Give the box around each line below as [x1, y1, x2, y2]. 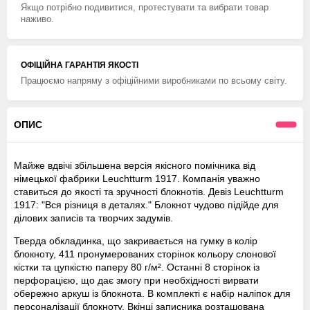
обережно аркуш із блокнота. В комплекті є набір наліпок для [14, 288, 291, 300]
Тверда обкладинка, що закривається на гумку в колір [14, 235, 257, 247]
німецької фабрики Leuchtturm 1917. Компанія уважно [14, 173, 260, 185]
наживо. [21, 14, 54, 25]
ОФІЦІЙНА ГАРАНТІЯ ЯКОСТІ [21, 60, 138, 71]
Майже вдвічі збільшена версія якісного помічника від [14, 160, 255, 172]
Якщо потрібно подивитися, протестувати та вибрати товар [21, 2, 268, 13]
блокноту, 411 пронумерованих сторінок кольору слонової [14, 248, 276, 260]
